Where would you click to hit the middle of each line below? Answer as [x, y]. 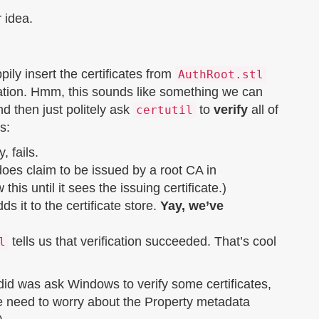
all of [263, 110]
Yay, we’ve [192, 206]
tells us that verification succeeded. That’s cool [142, 241]
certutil [164, 110]
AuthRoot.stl [221, 74]
